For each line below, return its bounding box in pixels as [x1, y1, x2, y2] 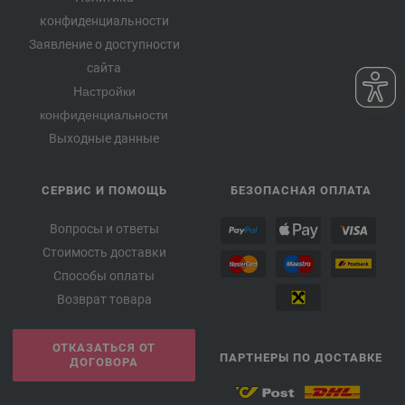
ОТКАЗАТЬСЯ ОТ [52, 341, 155, 354]
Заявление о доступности [28, 37, 180, 52]
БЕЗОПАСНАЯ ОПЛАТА [231, 184, 372, 197]
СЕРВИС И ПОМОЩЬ [41, 184, 167, 197]
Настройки [72, 84, 136, 99]
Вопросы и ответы [49, 221, 159, 236]
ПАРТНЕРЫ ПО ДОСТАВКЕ [220, 351, 382, 364]
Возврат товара [56, 292, 152, 306]
